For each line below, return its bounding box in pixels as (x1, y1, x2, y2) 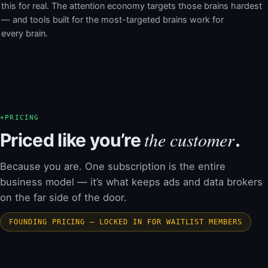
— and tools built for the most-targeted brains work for (1, 14, 224, 25)
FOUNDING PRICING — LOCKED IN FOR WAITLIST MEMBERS (9, 217, 243, 226)
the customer (144, 127, 234, 151)
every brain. (1, 28, 48, 39)
